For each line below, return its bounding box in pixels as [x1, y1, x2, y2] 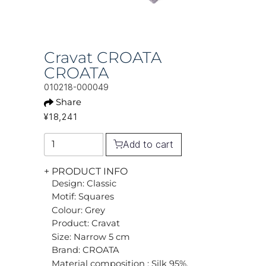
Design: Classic [52, 178, 116, 189]
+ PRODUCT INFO [44, 165, 128, 177]
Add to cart [123, 138, 174, 151]
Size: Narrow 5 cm [52, 231, 130, 242]
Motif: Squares [52, 191, 114, 202]
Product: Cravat [52, 218, 120, 229]
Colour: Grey [52, 204, 105, 216]
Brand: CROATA [52, 245, 119, 256]
